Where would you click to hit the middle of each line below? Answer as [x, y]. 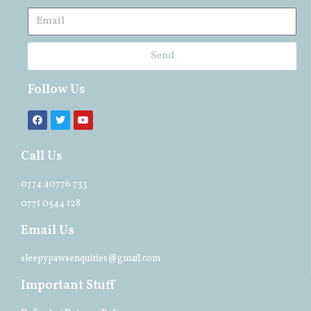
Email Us [48, 230]
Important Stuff [68, 285]
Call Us [42, 156]
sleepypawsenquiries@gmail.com [91, 258]
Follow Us [57, 90]
